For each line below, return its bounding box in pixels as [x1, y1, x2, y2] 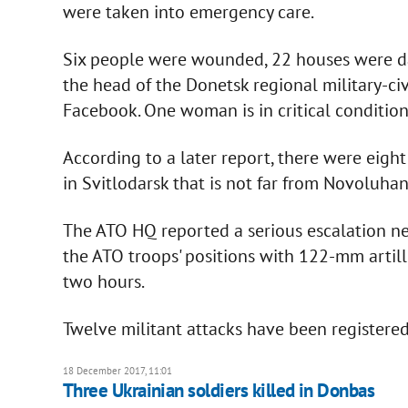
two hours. [62, 269, 145, 293]
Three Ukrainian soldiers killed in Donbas [62, 377, 375, 403]
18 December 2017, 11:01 [62, 363, 172, 377]
